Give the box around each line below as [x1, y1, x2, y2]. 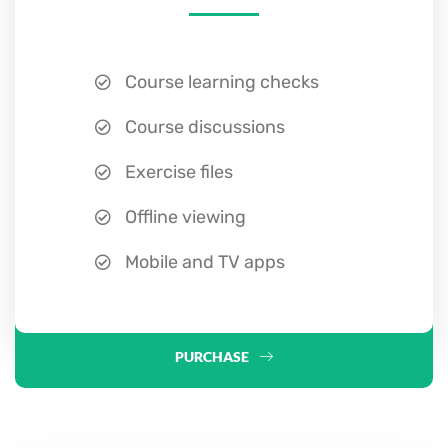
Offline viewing [121, 206, 246, 228]
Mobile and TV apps [121, 251, 285, 273]
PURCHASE [175, 348, 249, 365]
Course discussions [121, 116, 285, 138]
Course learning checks [121, 71, 319, 93]
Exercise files [121, 161, 233, 183]
